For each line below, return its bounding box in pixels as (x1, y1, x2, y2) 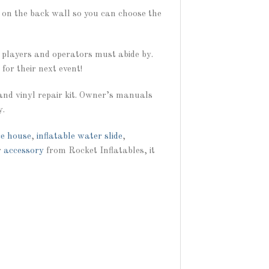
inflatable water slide (37, 131, 122, 141)
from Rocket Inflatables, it (44, 145, 155, 156)
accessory (4, 145, 44, 156)
